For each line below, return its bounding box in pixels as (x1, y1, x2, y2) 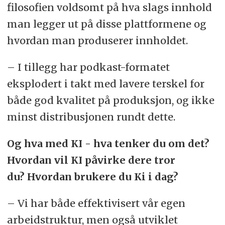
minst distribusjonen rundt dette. (7, 110, 175, 124)
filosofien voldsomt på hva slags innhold (7, 1, 212, 14)
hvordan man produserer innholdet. (7, 34, 190, 47)
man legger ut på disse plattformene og (7, 18, 206, 31)
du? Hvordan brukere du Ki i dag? (7, 170, 178, 183)
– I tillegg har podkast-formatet (7, 61, 170, 74)
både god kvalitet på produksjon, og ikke (7, 94, 214, 107)
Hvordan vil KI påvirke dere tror (7, 154, 175, 167)
